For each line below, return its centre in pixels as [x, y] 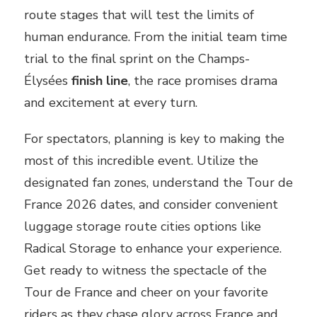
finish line [100, 81]
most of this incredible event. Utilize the [141, 161]
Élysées [48, 81]
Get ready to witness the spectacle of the [145, 271]
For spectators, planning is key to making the [154, 139]
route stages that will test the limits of [139, 15]
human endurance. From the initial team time [156, 37]
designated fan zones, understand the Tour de [158, 183]
